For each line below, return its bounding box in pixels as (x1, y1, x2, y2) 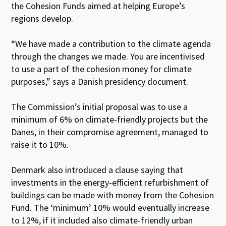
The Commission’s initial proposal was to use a (11, 101, 188, 112)
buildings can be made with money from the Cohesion (11, 189, 214, 201)
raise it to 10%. (11, 139, 69, 150)
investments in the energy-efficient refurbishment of (11, 177, 209, 188)
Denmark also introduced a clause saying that (11, 164, 184, 176)
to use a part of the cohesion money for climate (11, 63, 192, 75)
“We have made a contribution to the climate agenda (11, 38, 211, 49)
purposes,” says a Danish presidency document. (11, 76, 189, 87)
